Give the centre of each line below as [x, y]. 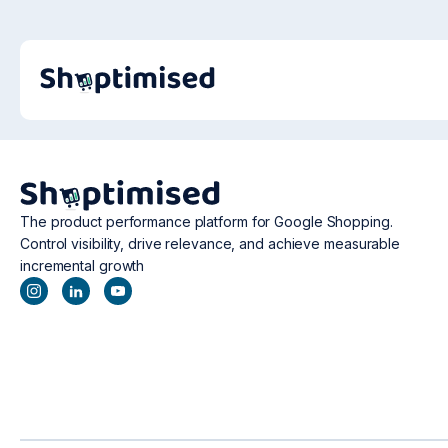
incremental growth [82, 266]
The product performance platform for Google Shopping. [206, 222]
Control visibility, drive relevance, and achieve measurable [210, 244]
